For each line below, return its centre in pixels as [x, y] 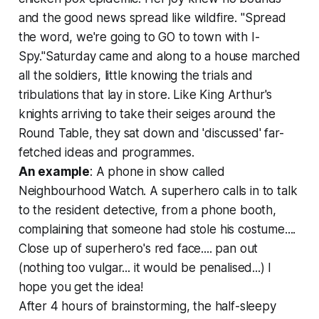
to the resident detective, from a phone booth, [147, 210]
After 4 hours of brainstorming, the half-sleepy [147, 306]
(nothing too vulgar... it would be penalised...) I [145, 267]
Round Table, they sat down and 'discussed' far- [151, 133]
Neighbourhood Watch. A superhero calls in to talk [158, 190]
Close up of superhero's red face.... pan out [138, 248]
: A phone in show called [157, 171]
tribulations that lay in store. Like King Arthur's [145, 94]
